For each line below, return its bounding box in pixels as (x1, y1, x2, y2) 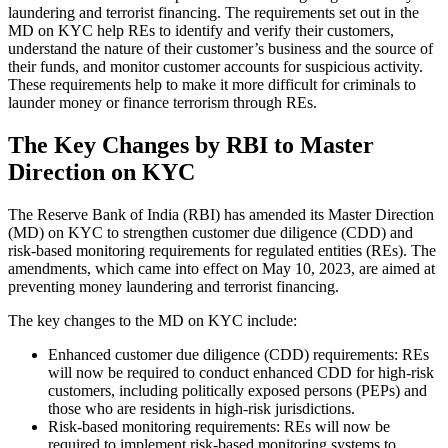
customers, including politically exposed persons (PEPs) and (48, 381, 427, 399)
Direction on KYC (8, 158, 195, 185)
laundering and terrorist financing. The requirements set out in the (8, 4, 419, 22)
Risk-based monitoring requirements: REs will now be (48, 417, 390, 435)
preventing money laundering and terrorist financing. (8, 277, 339, 295)
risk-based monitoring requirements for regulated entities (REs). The (8, 241, 436, 259)
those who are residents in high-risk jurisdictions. (48, 399, 355, 417)
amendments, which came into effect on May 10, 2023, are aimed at (8, 259, 435, 277)
